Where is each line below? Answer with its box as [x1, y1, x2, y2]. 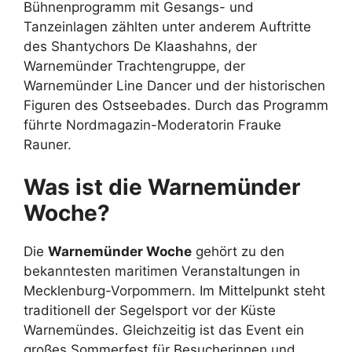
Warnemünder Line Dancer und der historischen [24, 77, 325, 93]
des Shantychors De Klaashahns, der [24, 38, 257, 54]
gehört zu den [192, 244, 284, 260]
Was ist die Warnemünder [24, 174, 300, 201]
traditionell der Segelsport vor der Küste [24, 302, 276, 319]
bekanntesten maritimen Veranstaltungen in [24, 263, 300, 280]
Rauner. [24, 136, 71, 152]
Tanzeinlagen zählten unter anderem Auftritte [24, 18, 311, 35]
